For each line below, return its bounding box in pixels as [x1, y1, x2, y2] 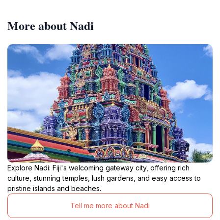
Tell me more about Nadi [70, 201, 150, 210]
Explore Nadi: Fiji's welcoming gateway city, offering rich [7, 163, 190, 172]
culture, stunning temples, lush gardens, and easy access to [7, 173, 201, 182]
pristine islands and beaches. [7, 184, 101, 192]
